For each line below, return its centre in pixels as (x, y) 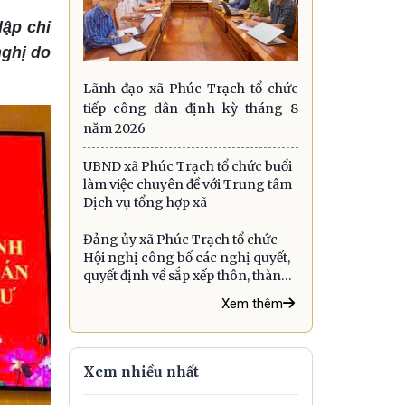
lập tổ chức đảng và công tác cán (185, 293)
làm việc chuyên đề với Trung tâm (188, 184)
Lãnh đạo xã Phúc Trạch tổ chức (191, 88)
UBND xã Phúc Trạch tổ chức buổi (188, 166)
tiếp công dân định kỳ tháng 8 (191, 108)
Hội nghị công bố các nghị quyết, (187, 257)
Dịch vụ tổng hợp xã (145, 202)
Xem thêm (252, 303)
